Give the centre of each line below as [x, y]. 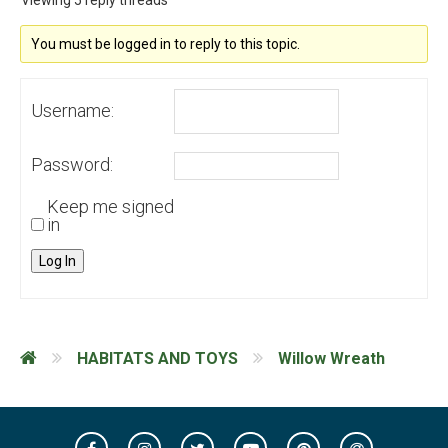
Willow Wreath [331, 358]
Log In [57, 261]
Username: [72, 110]
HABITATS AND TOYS [157, 358]
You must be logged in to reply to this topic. [166, 44]
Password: [72, 164]
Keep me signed [110, 206]
